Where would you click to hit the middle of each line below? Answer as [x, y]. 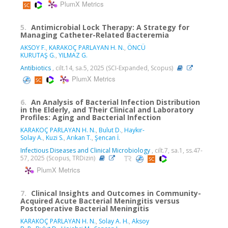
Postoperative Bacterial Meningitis [85, 208]
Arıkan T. [79, 138]
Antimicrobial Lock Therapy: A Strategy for [110, 27]
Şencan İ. [107, 138]
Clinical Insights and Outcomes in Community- [116, 193]
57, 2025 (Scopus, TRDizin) [59, 158]
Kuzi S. [55, 138]
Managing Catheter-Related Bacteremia [95, 35]
